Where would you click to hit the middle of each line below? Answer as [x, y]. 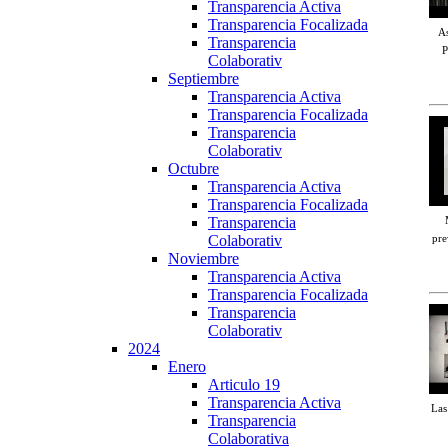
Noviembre [203, 258]
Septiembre [203, 78]
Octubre [193, 168]
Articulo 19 [244, 384]
